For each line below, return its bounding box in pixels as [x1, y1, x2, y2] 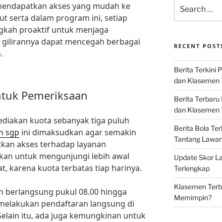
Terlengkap [173, 164, 210, 173]
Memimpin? [173, 193, 212, 202]
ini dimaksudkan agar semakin [19, 127, 136, 138]
